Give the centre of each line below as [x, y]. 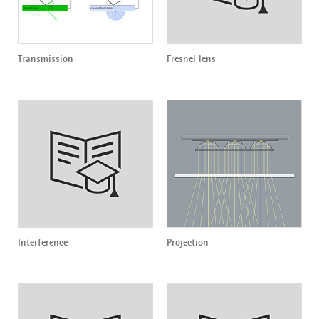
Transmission [45, 59]
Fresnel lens [191, 59]
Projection [187, 242]
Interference [42, 242]
